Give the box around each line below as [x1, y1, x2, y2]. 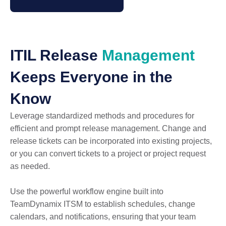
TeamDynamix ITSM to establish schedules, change [10, 200, 195, 209]
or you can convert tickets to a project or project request [10, 149, 206, 158]
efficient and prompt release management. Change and [10, 124, 206, 133]
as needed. [10, 162, 50, 171]
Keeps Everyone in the [10, 69, 173, 86]
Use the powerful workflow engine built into [10, 187, 163, 196]
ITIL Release [10, 47, 102, 64]
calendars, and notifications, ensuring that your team [10, 212, 196, 221]
